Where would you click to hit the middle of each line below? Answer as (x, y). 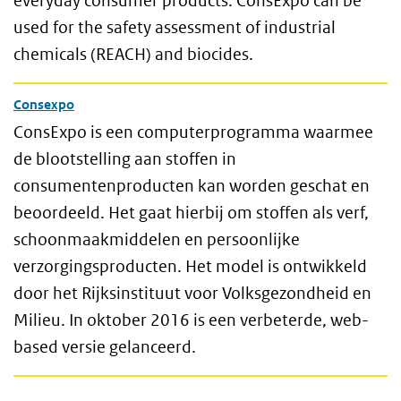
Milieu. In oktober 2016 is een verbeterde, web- (191, 320)
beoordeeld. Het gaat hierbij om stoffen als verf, (191, 213)
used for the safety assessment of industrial (175, 27)
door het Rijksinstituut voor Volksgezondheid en (192, 293)
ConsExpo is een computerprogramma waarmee (193, 132)
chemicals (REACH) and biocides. (133, 54)
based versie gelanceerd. (105, 347)
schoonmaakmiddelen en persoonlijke (157, 239)
